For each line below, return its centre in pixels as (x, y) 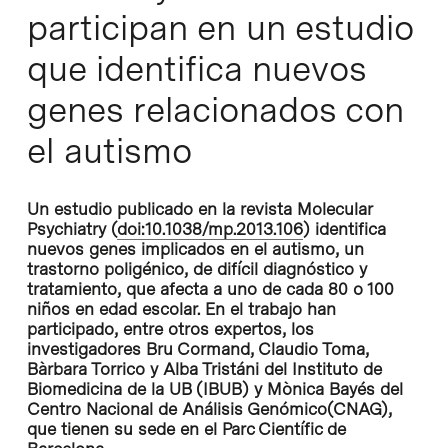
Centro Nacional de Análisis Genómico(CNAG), (209, 408)
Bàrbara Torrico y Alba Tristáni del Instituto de (204, 368)
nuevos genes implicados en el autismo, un (195, 248)
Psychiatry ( (71, 228)
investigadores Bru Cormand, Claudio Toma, (197, 348)
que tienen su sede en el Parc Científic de (186, 428)
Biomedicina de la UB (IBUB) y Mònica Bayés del (214, 388)
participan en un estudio (219, 27)
